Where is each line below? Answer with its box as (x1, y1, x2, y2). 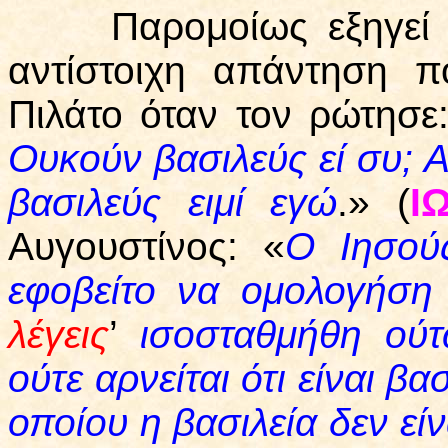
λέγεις (8, 313, 109, 357)
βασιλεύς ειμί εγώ (8, 181, 338, 225)
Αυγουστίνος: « (8, 225, 285, 269)
